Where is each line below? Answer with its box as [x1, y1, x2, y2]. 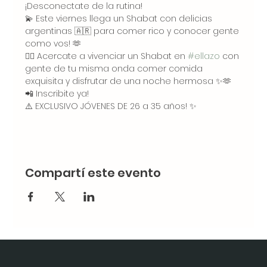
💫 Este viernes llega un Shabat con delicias [25, 13, 215, 24]
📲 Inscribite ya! [25, 88, 89, 100]
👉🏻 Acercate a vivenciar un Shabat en [25, 50, 188, 62]
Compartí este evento [25, 164, 162, 181]
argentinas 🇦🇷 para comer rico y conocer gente [25, 25, 242, 37]
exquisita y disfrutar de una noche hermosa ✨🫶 [25, 75, 232, 87]
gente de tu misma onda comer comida [25, 63, 206, 74]
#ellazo [188, 50, 221, 62]
